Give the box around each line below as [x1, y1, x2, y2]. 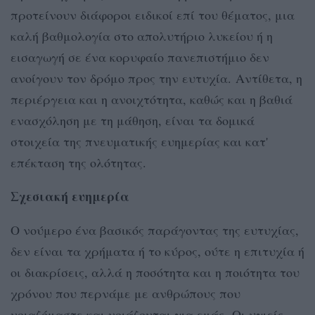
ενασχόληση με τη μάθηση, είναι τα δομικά [11, 111, 255, 129]
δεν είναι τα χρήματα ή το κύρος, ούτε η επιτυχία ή [11, 242, 304, 259]
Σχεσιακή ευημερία [11, 186, 129, 205]
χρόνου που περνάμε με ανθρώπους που [11, 284, 240, 302]
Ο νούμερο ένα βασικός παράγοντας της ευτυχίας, [11, 221, 299, 238]
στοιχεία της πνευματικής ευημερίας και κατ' [11, 132, 268, 150]
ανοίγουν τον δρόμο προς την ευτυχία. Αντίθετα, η [11, 69, 302, 86]
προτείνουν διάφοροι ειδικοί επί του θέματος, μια [11, 6, 295, 23]
